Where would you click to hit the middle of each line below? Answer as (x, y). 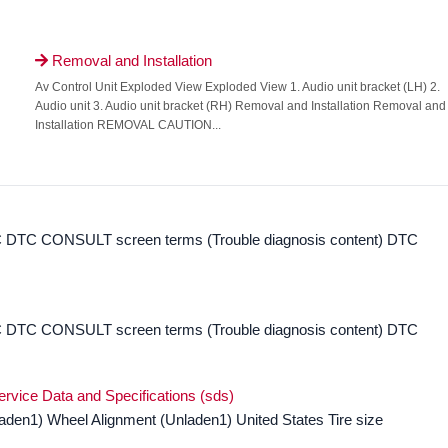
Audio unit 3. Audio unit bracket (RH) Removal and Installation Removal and (240, 106)
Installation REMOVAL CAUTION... (127, 125)
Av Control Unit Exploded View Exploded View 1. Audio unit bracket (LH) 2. (237, 87)
